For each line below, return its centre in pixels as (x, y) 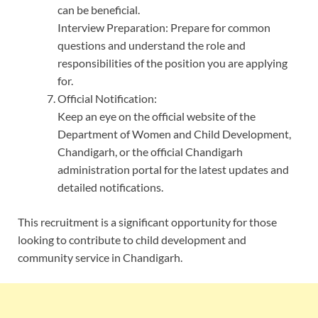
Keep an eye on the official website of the (157, 116)
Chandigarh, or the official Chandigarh (150, 152)
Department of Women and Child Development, (174, 134)
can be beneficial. (99, 10)
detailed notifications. (110, 187)
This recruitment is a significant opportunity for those (147, 222)
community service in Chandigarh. (100, 258)
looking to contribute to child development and (132, 240)
